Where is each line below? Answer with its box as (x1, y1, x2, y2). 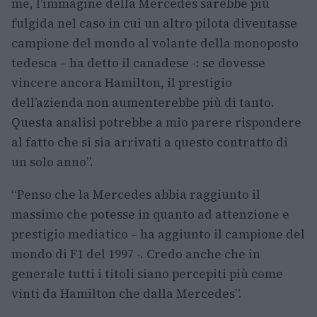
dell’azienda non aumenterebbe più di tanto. (11, 94, 275, 112)
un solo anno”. (11, 154, 93, 171)
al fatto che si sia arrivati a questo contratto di (11, 134, 288, 151)
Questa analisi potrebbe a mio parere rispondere (11, 114, 301, 132)
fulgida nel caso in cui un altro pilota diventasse (11, 15, 297, 33)
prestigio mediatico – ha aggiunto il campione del (11, 226, 305, 243)
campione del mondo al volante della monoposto (11, 35, 299, 52)
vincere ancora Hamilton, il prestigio (11, 74, 232, 92)
